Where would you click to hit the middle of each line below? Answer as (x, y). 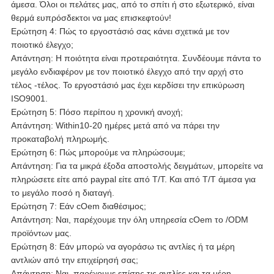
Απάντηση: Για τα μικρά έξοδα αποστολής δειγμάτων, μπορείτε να (137, 166)
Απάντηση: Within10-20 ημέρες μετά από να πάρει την (115, 126)
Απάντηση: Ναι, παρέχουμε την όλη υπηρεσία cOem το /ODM (129, 220)
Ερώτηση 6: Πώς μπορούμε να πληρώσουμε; (98, 153)
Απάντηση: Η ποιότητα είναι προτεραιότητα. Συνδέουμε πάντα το (136, 58)
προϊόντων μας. (41, 233)
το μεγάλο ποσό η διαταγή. (62, 193)
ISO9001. (29, 99)
